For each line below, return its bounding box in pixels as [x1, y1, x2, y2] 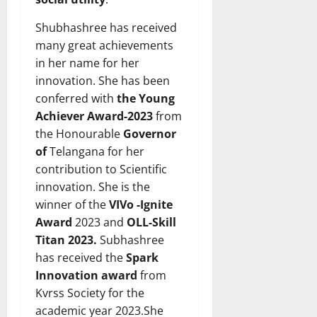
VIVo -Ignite [109, 197, 173, 213]
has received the [35, 250, 126, 266]
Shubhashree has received [35, 20, 177, 36]
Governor [120, 126, 176, 142]
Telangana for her [50, 144, 144, 160]
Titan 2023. [35, 232, 97, 248]
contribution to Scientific [35, 161, 167, 178]
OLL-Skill [127, 214, 176, 231]
